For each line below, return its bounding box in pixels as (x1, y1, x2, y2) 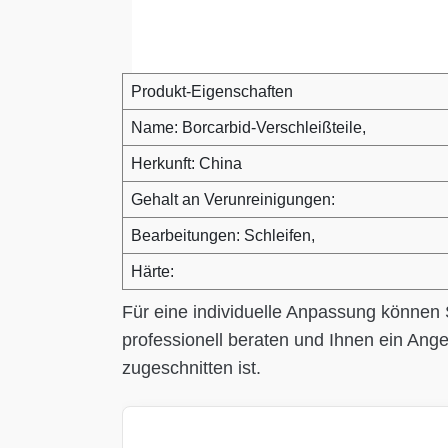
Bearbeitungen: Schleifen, (131, 227, 315, 244)
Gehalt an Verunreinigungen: (131, 191, 335, 208)
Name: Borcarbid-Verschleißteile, (131, 119, 366, 136)
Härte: (131, 263, 174, 280)
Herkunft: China (131, 155, 242, 172)
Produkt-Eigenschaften (131, 83, 293, 100)
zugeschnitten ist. (122, 358, 261, 378)
